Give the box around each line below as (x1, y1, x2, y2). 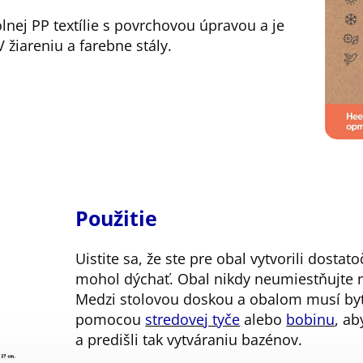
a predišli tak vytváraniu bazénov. (75, 329, 307, 349)
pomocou (75, 309, 146, 329)
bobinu (286, 309, 335, 329)
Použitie (75, 203, 158, 232)
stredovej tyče (145, 309, 241, 329)
